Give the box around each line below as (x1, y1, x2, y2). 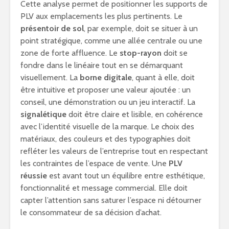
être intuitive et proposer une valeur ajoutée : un (20, 85, 191, 95)
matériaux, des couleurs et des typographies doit (20, 134, 191, 144)
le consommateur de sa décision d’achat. (20, 208, 162, 217)
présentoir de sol (20, 24, 84, 33)
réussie (20, 171, 47, 180)
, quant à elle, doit (132, 73, 195, 82)
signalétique (20, 109, 66, 119)
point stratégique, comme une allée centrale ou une (20, 36, 202, 45)
